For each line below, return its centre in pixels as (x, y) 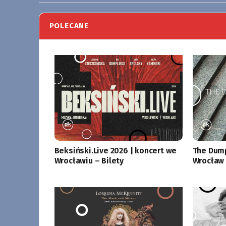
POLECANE (69, 26)
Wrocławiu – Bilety (89, 160)
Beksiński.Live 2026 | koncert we (116, 150)
